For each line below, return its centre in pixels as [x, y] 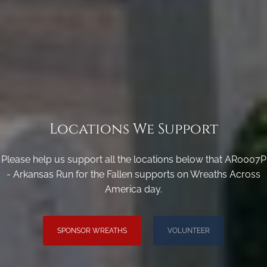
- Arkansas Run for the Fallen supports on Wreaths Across [133, 175]
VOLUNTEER [189, 231]
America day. [133, 190]
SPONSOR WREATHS [92, 231]
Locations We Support [133, 130]
